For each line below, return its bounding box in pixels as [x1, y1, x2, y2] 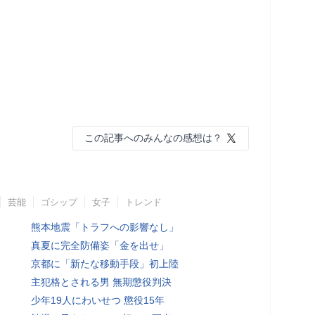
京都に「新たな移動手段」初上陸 [31, 257, 179, 269]
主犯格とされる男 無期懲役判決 [31, 276, 172, 288]
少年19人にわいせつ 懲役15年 [31, 294, 165, 306]
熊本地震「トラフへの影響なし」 [31, 221, 179, 233]
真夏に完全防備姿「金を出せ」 [31, 239, 169, 251]
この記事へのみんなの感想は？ [84, 131, 222, 143]
